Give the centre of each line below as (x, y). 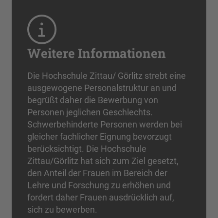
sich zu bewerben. (62, 209)
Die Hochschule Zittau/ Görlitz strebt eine (107, 76)
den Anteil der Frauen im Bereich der (97, 173)
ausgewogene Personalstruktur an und (102, 88)
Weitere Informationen (97, 53)
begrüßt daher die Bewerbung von (93, 100)
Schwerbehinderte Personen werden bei (105, 124)
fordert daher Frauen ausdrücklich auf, (101, 197)
